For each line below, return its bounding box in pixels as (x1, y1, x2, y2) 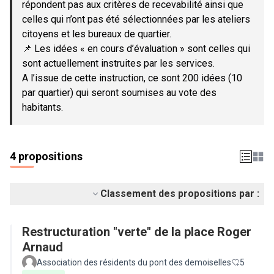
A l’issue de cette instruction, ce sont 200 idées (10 (22, 72, 242, 84)
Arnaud (22, 240, 63, 254)
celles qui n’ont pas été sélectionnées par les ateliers (22, 13, 250, 25)
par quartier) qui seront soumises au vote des (22, 87, 217, 98)
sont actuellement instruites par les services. (22, 57, 215, 69)
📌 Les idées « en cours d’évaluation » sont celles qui (22, 43, 250, 54)
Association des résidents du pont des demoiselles (37, 257, 231, 267)
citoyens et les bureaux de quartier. (22, 28, 171, 40)
